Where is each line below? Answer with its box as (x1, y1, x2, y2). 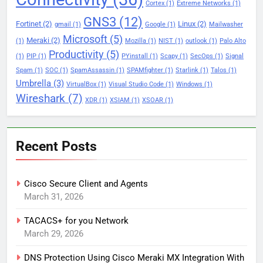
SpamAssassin (70, 66, 114, 75)
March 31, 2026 (24, 191, 83, 203)
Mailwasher (209, 21, 243, 29)
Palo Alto (220, 37, 246, 45)
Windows (176, 80, 203, 89)
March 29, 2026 (24, 228, 83, 240)
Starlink (176, 66, 198, 75)
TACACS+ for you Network (24, 215, 129, 227)
